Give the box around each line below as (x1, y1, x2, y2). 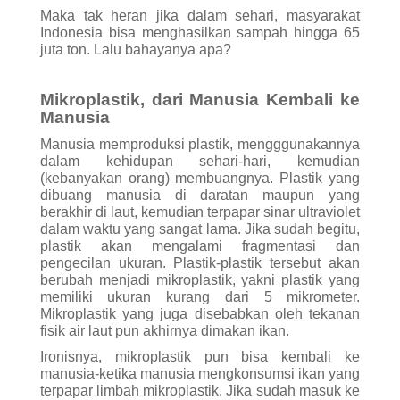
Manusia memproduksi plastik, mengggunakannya (39, 136, 361, 152)
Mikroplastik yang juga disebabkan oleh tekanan (39, 305, 361, 321)
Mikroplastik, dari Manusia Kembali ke (39, 89, 361, 109)
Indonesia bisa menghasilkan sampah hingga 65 (39, 24, 361, 40)
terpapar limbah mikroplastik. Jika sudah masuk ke (39, 382, 361, 398)
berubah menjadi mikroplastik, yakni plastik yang (39, 271, 361, 287)
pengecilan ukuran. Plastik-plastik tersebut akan (39, 254, 361, 271)
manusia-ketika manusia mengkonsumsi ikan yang (39, 365, 361, 381)
